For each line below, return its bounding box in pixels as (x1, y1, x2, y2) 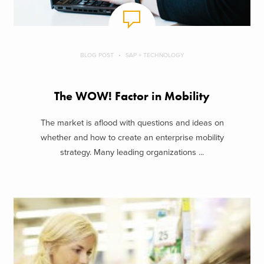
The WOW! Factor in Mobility (54, 89, 210, 104)
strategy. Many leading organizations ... (60, 147, 204, 157)
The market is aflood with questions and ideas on (40, 117, 224, 128)
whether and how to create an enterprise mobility (40, 132, 224, 143)
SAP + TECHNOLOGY (125, 51, 184, 60)
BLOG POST (80, 51, 114, 60)
